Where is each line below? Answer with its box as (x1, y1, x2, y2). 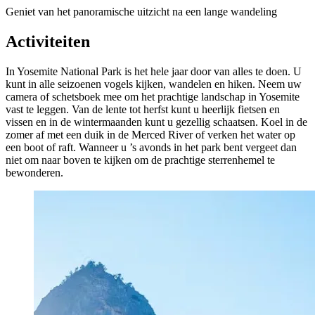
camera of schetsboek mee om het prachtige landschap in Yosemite (6, 91, 300, 103)
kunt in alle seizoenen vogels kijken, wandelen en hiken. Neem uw (6, 78, 302, 91)
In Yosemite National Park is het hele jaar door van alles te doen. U (6, 65, 302, 78)
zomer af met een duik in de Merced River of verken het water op (6, 129, 295, 141)
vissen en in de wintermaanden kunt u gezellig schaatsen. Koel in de (6, 116, 307, 129)
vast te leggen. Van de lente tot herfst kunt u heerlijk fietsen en (6, 103, 280, 116)
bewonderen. (6, 167, 63, 179)
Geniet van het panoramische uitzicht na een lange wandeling (6, 6, 277, 18)
